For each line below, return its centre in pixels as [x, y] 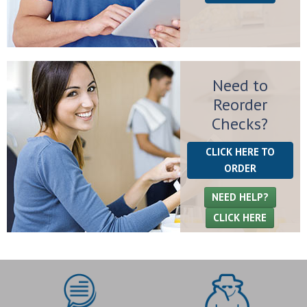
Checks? [240, 124]
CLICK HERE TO [240, 152]
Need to [240, 86]
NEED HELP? [240, 197]
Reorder [240, 105]
